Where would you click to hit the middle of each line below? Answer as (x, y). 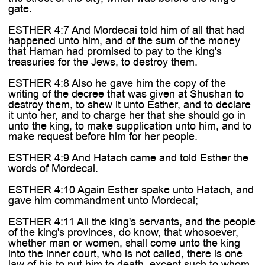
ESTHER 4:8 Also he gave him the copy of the (117, 83)
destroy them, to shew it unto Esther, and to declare (129, 104)
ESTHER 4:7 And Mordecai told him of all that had (126, 30)
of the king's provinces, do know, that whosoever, (123, 232)
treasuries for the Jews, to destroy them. (103, 62)
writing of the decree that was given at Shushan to (126, 94)
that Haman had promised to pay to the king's (115, 51)
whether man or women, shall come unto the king (124, 243)
